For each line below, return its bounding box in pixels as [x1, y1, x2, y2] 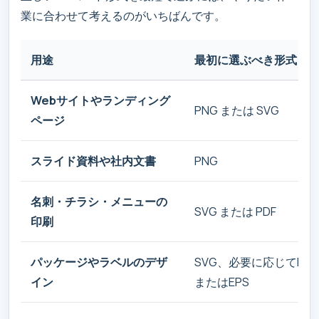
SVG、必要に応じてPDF [194, 253, 318, 271]
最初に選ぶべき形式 [194, 51, 297, 68]
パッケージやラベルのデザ [31, 253, 167, 271]
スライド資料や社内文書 [31, 152, 156, 169]
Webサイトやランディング [31, 92, 170, 109]
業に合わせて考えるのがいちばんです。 [21, 7, 226, 24]
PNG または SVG [194, 102, 279, 119]
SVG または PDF [194, 203, 276, 220]
